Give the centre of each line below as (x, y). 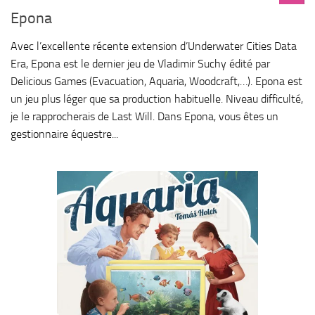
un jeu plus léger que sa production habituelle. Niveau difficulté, (157, 99)
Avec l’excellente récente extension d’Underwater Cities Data (154, 46)
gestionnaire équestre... (64, 134)
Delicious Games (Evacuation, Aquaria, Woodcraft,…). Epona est (156, 82)
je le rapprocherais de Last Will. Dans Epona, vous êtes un (144, 117)
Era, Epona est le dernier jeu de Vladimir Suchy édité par (140, 64)
